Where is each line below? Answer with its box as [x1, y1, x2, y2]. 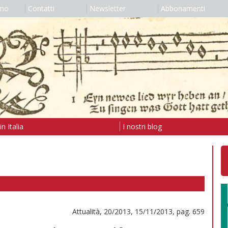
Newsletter [89, 4, 126, 13]
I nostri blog [122, 121, 162, 131]
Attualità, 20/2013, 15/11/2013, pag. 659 [72, 206, 205, 216]
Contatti [27, 4, 54, 13]
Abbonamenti [160, 4, 205, 13]
